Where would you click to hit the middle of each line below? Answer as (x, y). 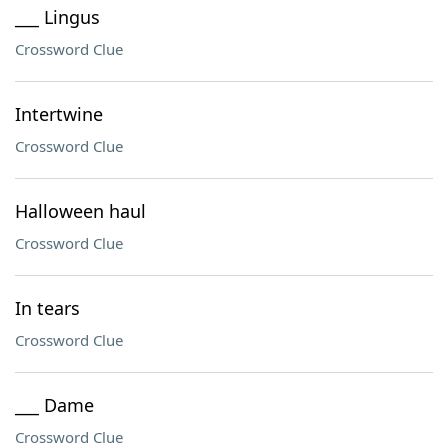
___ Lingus (57, 17)
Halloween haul (80, 211)
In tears (47, 308)
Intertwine (59, 114)
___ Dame (54, 405)
